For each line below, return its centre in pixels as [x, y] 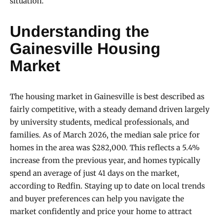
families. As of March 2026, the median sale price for [105, 135]
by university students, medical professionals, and [99, 122]
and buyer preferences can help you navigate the [97, 198]
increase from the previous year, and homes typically [105, 160]
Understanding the [80, 31]
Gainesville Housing [85, 48]
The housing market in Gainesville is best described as [107, 96]
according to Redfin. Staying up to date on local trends [107, 186]
